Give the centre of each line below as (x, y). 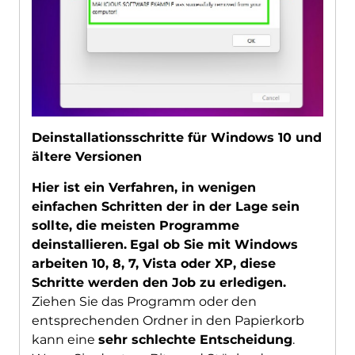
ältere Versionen (86, 156)
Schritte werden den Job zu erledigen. (158, 282)
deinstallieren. (79, 244)
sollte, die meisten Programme (135, 225)
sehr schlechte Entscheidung (195, 339)
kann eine (65, 339)
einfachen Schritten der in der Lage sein (165, 206)
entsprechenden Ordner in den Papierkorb (168, 320)
